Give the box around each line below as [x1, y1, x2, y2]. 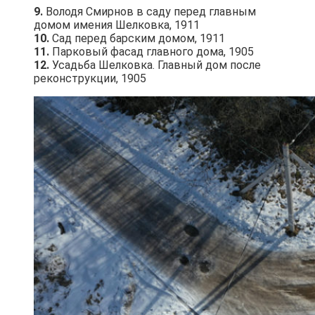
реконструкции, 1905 [34, 72, 146, 86]
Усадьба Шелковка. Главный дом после [49, 58, 261, 72]
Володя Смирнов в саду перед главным [43, 5, 256, 19]
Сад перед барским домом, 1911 [49, 32, 225, 46]
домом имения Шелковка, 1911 [34, 18, 200, 32]
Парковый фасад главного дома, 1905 [49, 45, 254, 59]
